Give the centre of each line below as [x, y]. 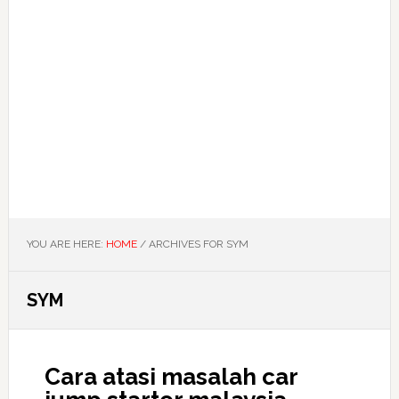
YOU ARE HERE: [66, 244]
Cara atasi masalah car [171, 377]
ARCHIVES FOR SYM [197, 244]
